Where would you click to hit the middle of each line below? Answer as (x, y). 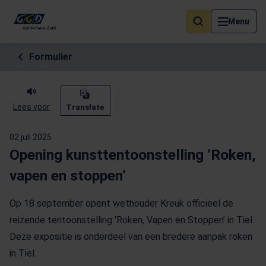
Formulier (51, 57)
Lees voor (31, 107)
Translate (85, 107)
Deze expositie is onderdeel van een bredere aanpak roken (131, 237)
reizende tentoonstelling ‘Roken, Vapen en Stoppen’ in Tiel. (132, 220)
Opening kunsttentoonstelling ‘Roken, (133, 155)
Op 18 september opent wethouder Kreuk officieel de (121, 203)
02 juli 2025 (31, 137)
